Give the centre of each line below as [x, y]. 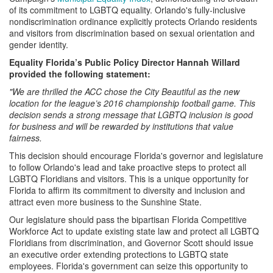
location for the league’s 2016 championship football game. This [132, 103]
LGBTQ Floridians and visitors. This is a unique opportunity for [129, 178]
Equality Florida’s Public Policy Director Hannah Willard [125, 62]
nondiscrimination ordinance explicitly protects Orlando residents [133, 21]
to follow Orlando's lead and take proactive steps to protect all [128, 167]
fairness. [26, 137]
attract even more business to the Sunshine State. [105, 201]
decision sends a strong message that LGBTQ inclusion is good [131, 114]
